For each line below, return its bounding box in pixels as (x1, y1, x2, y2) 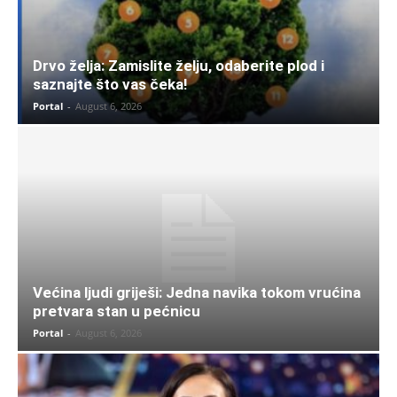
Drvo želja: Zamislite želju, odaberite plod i (33, 57, 324, 75)
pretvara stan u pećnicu (33, 301, 200, 320)
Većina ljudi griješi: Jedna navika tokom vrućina (33, 283, 361, 301)
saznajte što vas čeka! (33, 75, 188, 94)
